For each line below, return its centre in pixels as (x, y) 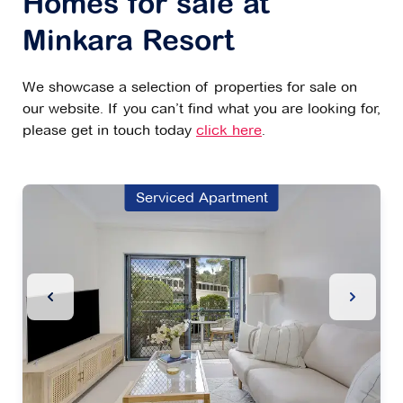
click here (229, 130)
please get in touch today (109, 130)
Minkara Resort (128, 44)
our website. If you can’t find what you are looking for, (201, 109)
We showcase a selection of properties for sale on (190, 87)
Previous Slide (95, 297)
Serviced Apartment (201, 198)
